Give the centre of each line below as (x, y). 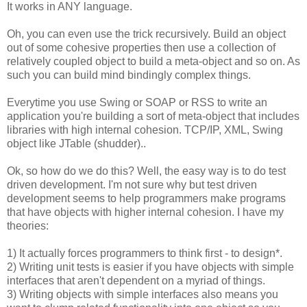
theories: (28, 225)
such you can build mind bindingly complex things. (129, 75)
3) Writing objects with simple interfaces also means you (143, 294)
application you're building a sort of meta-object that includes (153, 116)
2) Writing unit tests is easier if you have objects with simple (150, 267)
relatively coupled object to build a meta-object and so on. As (153, 61)
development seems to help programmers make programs (146, 198)
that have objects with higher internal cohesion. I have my (145, 212)
